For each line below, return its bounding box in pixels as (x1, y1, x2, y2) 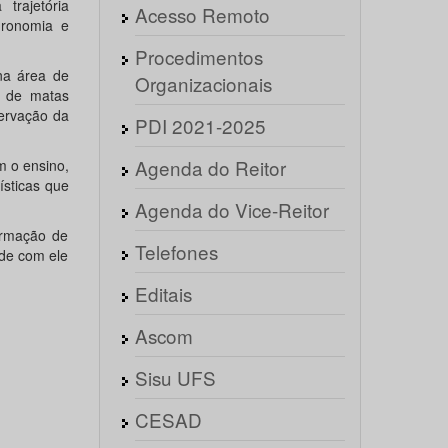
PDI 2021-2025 (134, 112, 266, 139)
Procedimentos (134, 43, 263, 70)
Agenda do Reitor (134, 154, 286, 181)
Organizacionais (134, 70, 272, 97)
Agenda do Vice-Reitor (134, 196, 329, 223)
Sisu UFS (134, 364, 216, 391)
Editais (134, 280, 192, 307)
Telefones (134, 238, 218, 265)
